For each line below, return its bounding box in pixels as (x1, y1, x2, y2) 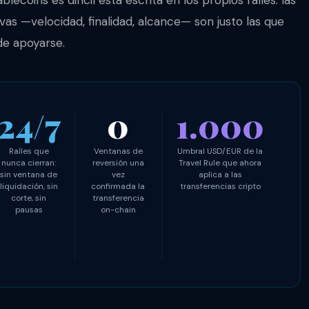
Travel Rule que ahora (179, 157, 261, 169)
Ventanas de (93, 146, 143, 157)
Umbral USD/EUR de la (177, 146, 263, 157)
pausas (14, 204, 43, 216)
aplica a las (198, 169, 242, 181)
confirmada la (91, 181, 146, 192)
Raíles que (8, 146, 49, 157)
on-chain (100, 204, 136, 216)
